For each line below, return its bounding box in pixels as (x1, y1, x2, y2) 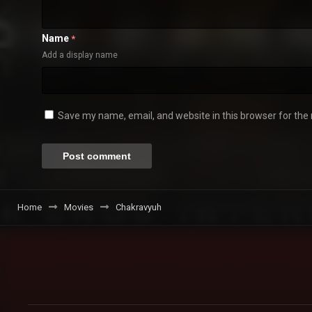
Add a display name (42, 50, 118, 61)
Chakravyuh (116, 202, 162, 213)
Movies (64, 202, 93, 213)
